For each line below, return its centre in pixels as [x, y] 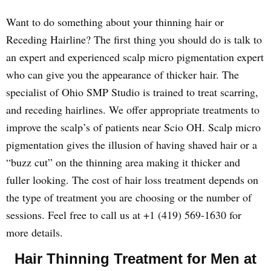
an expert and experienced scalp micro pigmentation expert [135, 57]
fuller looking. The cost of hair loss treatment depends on [132, 180]
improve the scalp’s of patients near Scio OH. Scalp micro [133, 127]
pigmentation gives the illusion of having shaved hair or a [132, 145]
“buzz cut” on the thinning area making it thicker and [123, 162]
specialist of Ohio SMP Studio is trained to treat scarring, [132, 92]
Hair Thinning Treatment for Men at [135, 259]
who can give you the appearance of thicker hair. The [122, 74]
